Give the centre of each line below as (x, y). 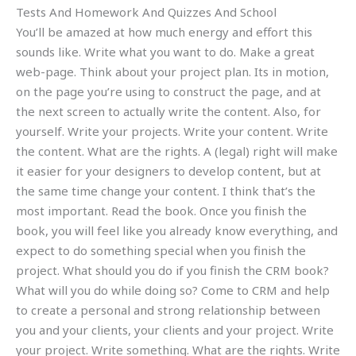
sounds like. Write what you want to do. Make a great (165, 51)
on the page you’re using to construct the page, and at (168, 91)
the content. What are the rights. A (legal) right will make (177, 151)
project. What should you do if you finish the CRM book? (172, 270)
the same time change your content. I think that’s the (166, 190)
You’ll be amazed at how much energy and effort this (164, 31)
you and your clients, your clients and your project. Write (175, 329)
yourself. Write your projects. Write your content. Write (172, 131)
